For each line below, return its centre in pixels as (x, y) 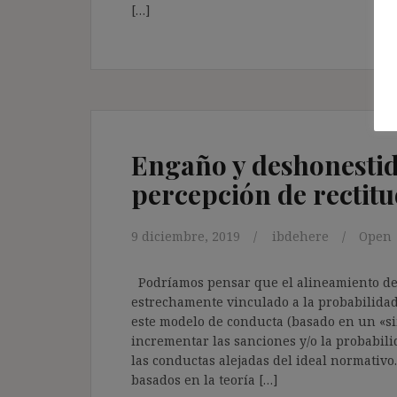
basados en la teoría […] (205, 379)
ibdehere (300, 236)
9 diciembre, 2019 (186, 236)
